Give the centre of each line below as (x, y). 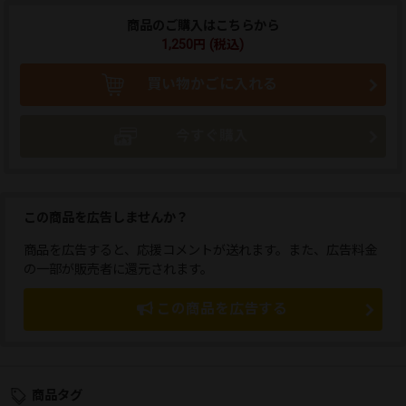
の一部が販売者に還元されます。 (118, 270)
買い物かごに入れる (212, 85)
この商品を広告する (220, 309)
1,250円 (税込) (203, 45)
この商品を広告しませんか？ (106, 218)
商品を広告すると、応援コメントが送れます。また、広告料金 (200, 251)
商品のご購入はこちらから (203, 26)
